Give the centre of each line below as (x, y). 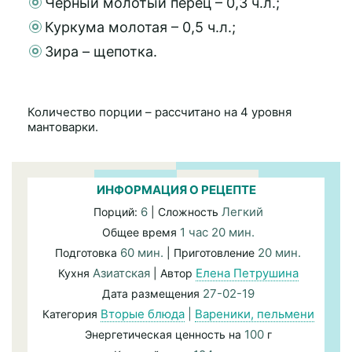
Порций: (117, 211)
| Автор (172, 273)
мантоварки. (63, 126)
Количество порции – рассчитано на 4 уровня (159, 112)
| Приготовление (212, 252)
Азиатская (121, 273)
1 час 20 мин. (217, 232)
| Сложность (184, 211)
